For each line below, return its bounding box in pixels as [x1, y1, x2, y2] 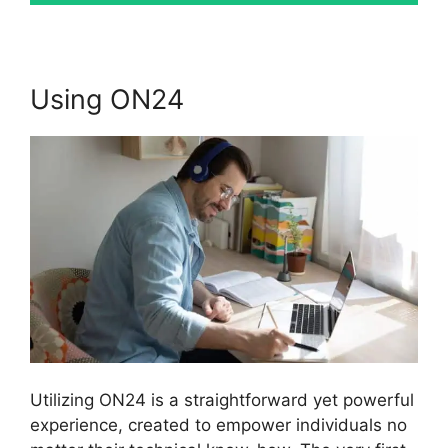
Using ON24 [30, 83, 184, 117]
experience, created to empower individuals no [30, 415, 407, 436]
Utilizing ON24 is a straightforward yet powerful [30, 390, 414, 411]
